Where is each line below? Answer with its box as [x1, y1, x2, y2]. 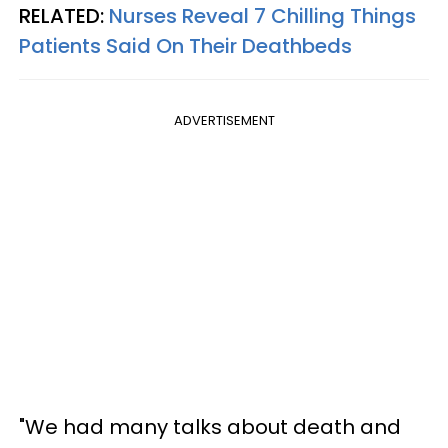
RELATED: [19, 2, 109, 30]
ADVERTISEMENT [173, 111, 275, 130]
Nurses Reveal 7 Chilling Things [109, 2, 416, 30]
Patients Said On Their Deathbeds [19, 32, 352, 60]
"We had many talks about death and [19, 413, 401, 441]
